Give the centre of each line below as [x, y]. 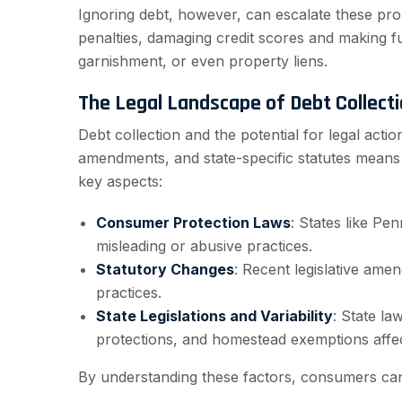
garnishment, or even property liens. [203, 61]
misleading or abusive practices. [204, 246]
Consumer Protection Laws [193, 223]
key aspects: [120, 182]
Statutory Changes [165, 270]
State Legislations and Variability [214, 316]
